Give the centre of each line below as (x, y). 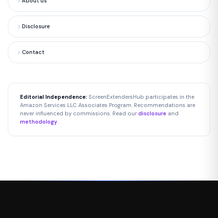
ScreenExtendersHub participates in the (141, 97)
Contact (33, 52)
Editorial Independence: (54, 97)
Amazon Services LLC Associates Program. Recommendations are (108, 105)
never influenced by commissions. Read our (79, 114)
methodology (39, 122)
